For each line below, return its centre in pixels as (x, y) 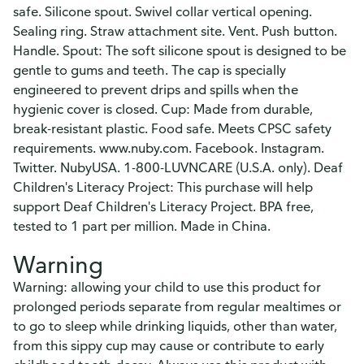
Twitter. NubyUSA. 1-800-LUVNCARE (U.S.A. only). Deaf (178, 167)
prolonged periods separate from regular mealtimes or (177, 306)
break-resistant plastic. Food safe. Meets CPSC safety (172, 128)
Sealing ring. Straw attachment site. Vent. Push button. (175, 31)
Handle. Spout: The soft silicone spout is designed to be (180, 50)
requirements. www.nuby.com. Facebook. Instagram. (169, 148)
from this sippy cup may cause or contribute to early (169, 345)
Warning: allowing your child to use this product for (167, 287)
